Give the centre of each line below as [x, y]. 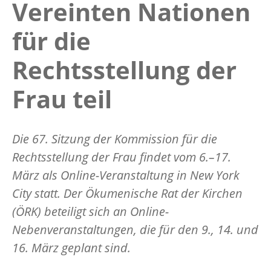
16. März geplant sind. [73, 247]
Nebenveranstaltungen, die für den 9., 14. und [135, 229]
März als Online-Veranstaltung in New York [126, 175]
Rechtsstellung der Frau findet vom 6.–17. [122, 157]
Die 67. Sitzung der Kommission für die [115, 139]
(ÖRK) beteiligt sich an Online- [90, 211]
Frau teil [62, 99]
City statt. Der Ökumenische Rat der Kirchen [127, 193]
